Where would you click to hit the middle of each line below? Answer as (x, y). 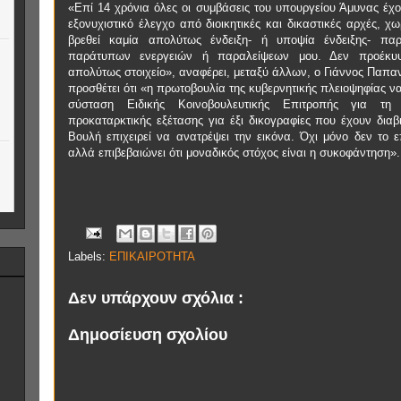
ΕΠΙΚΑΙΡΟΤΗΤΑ (152, 256)
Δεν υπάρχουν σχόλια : (156, 298)
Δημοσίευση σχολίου (148, 334)
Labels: (89, 256)
